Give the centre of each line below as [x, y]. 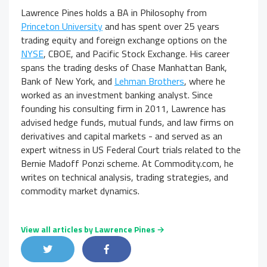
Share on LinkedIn [204, 249]
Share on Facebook [146, 249]
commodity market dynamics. [80, 191]
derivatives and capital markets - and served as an [122, 136]
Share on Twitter [86, 249]
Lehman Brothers [149, 81]
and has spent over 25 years [161, 27]
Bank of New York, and [68, 81]
